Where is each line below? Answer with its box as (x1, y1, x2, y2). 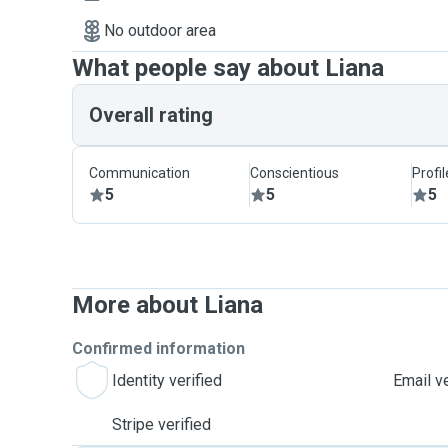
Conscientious (250, 165, 340, 181)
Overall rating (89, 103, 213, 127)
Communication (89, 165, 190, 181)
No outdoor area (104, 21, 216, 40)
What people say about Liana (72, 54, 384, 82)
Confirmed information (72, 339, 245, 358)
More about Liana (72, 291, 263, 319)
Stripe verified (112, 415, 211, 434)
